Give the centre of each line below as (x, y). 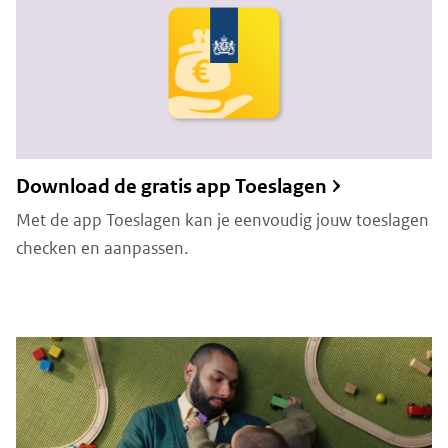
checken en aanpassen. (102, 247)
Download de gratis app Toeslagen (171, 186)
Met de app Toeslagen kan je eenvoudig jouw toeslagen (222, 219)
